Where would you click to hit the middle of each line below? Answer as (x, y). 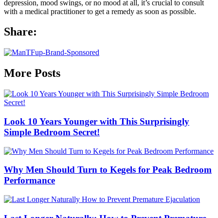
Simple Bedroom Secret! (52, 132)
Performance (29, 181)
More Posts (32, 73)
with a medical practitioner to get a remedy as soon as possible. (100, 11)
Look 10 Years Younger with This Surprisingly (97, 121)
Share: (20, 32)
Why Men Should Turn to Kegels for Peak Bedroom (108, 170)
